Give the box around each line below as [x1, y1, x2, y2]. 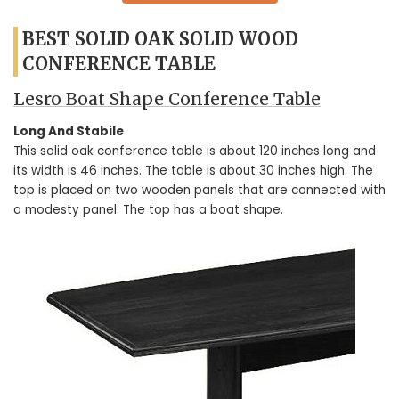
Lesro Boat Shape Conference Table [13, 88, 321, 110]
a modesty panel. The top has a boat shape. [13, 200, 283, 218]
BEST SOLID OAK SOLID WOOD [22, 28, 298, 50]
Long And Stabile [13, 122, 124, 140]
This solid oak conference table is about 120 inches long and [13, 142, 376, 159]
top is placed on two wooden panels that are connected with [13, 181, 386, 199]
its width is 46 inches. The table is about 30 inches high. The [13, 161, 373, 179]
